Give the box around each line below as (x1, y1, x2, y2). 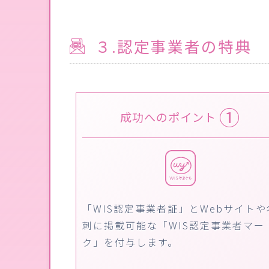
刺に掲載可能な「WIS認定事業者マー (82, 217, 265, 232)
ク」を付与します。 (82, 234, 178, 249)
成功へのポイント (120, 109, 220, 126)
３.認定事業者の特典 (90, 35, 252, 58)
